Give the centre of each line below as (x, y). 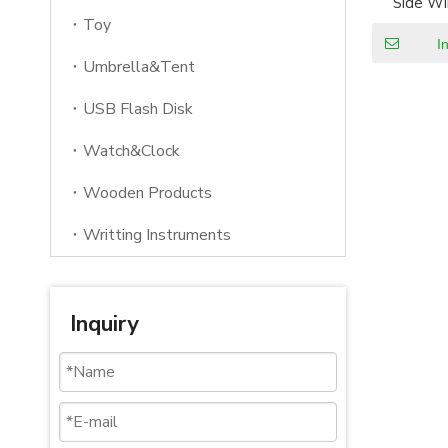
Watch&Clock (131, 151)
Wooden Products (147, 193)
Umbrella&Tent (139, 67)
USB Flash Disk (138, 109)
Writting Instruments (157, 235)
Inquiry (104, 324)
